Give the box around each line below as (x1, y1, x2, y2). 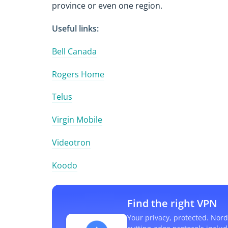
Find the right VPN (127, 196, 217, 210)
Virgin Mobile (52, 114, 102, 126)
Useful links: (52, 22, 99, 34)
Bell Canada (52, 45, 97, 57)
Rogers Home (52, 68, 104, 80)
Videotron (52, 136, 91, 148)
